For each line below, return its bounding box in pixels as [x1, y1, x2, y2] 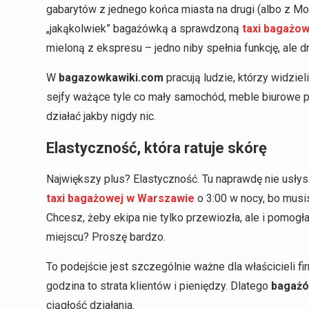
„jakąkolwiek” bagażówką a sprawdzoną [46, 21, 242, 35]
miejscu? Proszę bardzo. [46, 230, 166, 243]
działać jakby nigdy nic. [46, 109, 156, 123]
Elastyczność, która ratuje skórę [46, 139, 267, 157]
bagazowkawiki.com [59, 70, 163, 84]
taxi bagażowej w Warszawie [46, 191, 195, 205]
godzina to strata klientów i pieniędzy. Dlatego [46, 279, 271, 292]
